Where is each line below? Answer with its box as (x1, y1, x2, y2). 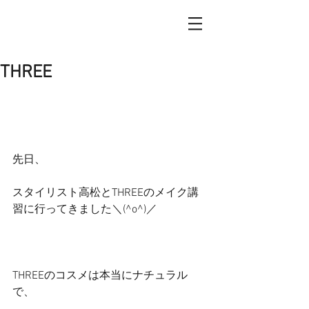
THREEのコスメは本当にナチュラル (12, 269, 188, 283)
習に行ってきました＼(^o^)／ (12, 203, 157, 217)
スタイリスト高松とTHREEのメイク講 (12, 186, 199, 200)
